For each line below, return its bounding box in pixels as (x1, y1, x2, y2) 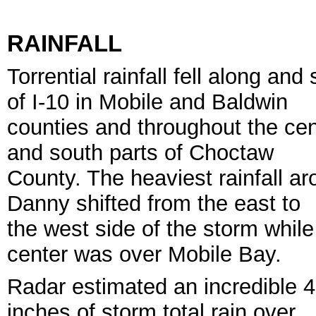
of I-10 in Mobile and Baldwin (7, 89, 288, 114)
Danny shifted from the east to (7, 190, 300, 216)
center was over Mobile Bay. (7, 241, 281, 267)
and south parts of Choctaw (7, 140, 274, 165)
